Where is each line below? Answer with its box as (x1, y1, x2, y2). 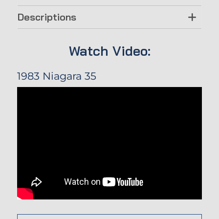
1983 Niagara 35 (17, 69, 96, 82)
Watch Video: (68, 42, 151, 59)
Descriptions (18, 10, 76, 23)
